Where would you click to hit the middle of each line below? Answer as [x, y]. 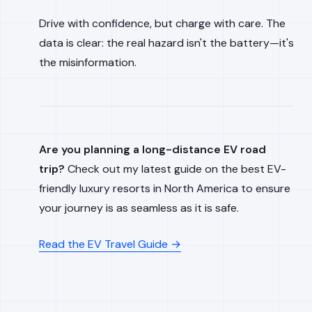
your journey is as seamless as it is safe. [139, 208]
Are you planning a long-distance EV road [153, 149]
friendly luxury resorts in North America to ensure [165, 188]
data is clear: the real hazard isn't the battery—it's [166, 43]
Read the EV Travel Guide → [110, 244]
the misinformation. [88, 62]
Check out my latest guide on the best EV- [175, 169]
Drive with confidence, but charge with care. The [162, 23]
